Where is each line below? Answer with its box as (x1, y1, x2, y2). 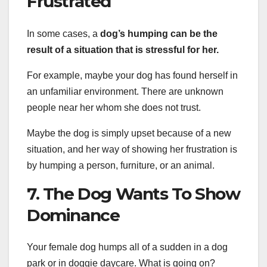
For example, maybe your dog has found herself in (27, 70, 238, 80)
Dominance (27, 204, 120, 225)
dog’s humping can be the (100, 28, 218, 39)
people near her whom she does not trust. (27, 102, 201, 113)
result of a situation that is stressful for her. (27, 44, 219, 55)
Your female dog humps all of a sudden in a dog (27, 242, 228, 253)
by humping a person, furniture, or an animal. (27, 160, 215, 170)
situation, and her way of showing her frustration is (27, 144, 237, 154)
